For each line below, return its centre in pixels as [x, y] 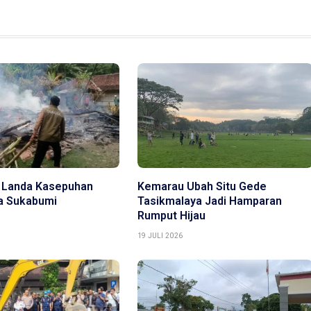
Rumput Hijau [171, 215]
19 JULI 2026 [160, 235]
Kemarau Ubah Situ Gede [202, 186]
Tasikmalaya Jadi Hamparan [209, 201]
